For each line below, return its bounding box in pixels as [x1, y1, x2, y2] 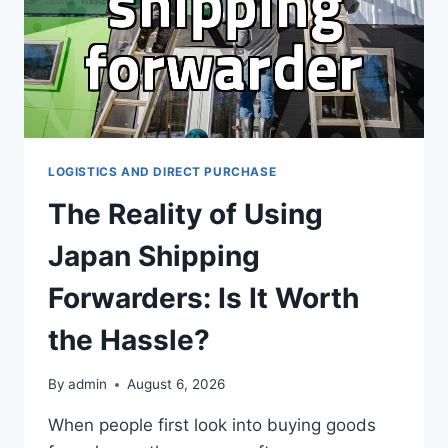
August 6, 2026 [127, 376, 226, 393]
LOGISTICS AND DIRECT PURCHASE [48, 163, 277, 179]
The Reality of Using [48, 196, 323, 231]
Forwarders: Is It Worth [48, 280, 359, 315]
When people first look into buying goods [48, 415, 376, 436]
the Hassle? [48, 322, 210, 357]
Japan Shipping [48, 238, 260, 273]
